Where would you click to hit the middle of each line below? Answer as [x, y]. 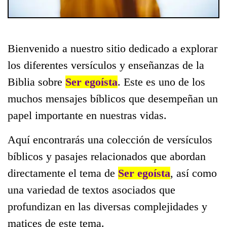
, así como [194, 173]
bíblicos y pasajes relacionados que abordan [107, 156]
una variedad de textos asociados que [91, 190]
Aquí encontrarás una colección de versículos [110, 139]
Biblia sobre [36, 82]
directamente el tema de [63, 173]
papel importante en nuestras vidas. [87, 115]
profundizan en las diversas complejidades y [107, 206]
